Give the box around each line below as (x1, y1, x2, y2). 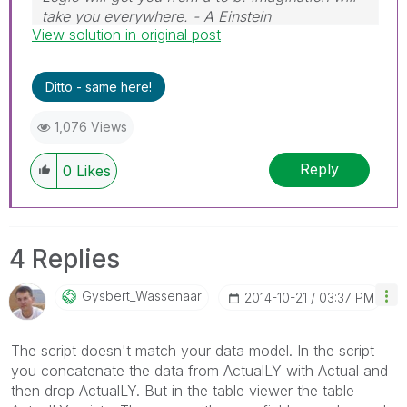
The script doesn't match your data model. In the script (11, 341, 374, 360)
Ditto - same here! (45, 78, 152, 94)
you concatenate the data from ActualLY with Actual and (11, 361, 388, 380)
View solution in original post (32, 25, 221, 44)
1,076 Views (55, 118, 127, 134)
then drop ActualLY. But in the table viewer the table (11, 381, 354, 400)
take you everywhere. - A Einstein (42, 6, 271, 25)
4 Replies (9, 243, 120, 274)
